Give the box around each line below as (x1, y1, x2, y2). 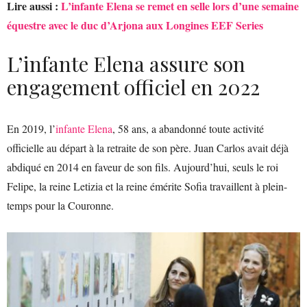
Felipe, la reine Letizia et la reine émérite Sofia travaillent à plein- (7, 179, 287, 193)
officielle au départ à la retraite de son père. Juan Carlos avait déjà (7, 140, 288, 155)
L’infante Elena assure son (7, 50, 245, 77)
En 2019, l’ (7, 121, 56, 136)
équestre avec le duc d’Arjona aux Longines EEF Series (7, 17, 263, 33)
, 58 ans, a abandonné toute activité (112, 121, 264, 136)
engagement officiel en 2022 (7, 73, 260, 101)
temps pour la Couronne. (7, 198, 114, 212)
